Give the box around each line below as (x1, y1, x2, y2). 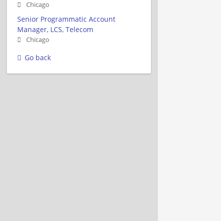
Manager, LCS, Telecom (17, 24, 93, 34)
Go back (25, 52, 51, 62)
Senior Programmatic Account (17, 14, 115, 24)
